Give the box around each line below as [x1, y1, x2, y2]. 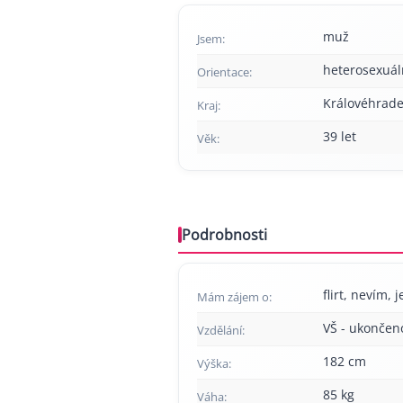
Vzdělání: [197, 322, 245, 338]
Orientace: [197, 64, 252, 80]
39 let [323, 128, 356, 145]
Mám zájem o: [197, 289, 272, 305]
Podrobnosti [182, 225, 267, 245]
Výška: [197, 355, 231, 372]
